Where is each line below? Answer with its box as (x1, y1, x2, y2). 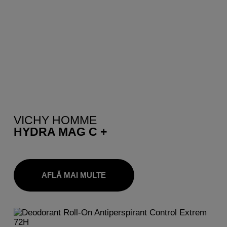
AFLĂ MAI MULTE (42, 171, 106, 179)
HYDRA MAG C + (13, 125, 107, 138)
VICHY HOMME (13, 113, 97, 127)
